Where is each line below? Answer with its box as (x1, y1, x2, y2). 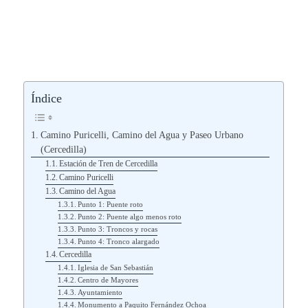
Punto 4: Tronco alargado (78, 236, 160, 245)
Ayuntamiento (78, 287, 123, 296)
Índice (31, 91, 63, 105)
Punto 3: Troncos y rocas (78, 224, 158, 233)
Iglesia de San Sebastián (78, 263, 154, 272)
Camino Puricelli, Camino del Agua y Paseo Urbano (41, 129, 244, 140)
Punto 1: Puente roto (78, 199, 144, 208)
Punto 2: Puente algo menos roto (78, 212, 182, 221)
